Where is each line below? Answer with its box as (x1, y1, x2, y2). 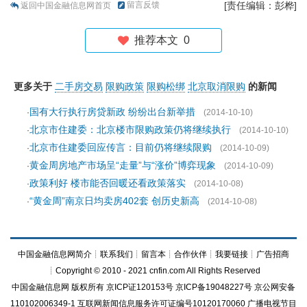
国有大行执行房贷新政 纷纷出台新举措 (29, 106, 195, 117)
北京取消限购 (188, 80, 245, 92)
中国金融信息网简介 (18, 249, 92, 259)
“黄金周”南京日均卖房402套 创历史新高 (29, 195, 199, 206)
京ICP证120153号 (106, 282, 173, 292)
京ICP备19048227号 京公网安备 (173, 282, 295, 292)
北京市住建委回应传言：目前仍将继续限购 (29, 141, 212, 153)
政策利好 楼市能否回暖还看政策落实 (29, 177, 186, 188)
